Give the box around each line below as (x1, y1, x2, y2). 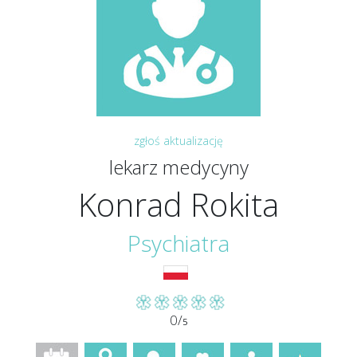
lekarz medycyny (108, 154, 249, 180)
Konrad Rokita (78, 182, 279, 226)
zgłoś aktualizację (134, 133, 223, 148)
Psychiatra (127, 228, 229, 258)
